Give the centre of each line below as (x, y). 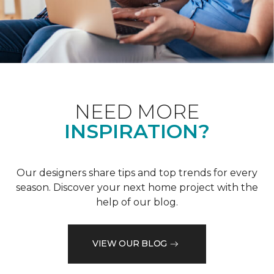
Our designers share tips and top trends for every (137, 172)
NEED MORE (137, 111)
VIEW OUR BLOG (130, 244)
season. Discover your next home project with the (137, 187)
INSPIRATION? (137, 131)
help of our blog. (137, 202)
